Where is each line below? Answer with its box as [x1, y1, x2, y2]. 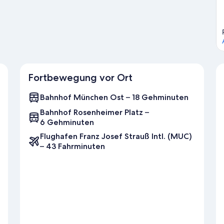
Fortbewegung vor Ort [28, 71, 132, 84]
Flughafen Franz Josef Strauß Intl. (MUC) [40, 131, 192, 141]
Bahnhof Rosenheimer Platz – [40, 107, 149, 117]
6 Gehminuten [40, 117, 94, 127]
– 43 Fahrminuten [40, 141, 105, 151]
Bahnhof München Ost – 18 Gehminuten [40, 92, 188, 102]
